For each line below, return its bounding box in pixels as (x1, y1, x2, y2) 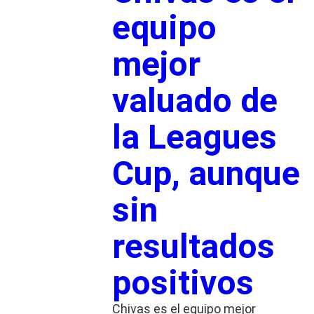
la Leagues (111, 116, 277, 157)
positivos (111, 262, 254, 303)
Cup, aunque (111, 153, 300, 193)
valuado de (111, 80, 278, 121)
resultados (111, 226, 275, 266)
